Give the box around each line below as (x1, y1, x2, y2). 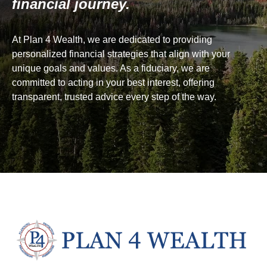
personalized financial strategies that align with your (12, 49, 230, 59)
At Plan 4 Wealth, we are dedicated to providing (12, 35, 212, 45)
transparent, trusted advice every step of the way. (12, 92, 216, 102)
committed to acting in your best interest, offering (12, 77, 215, 88)
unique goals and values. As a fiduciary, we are (12, 63, 210, 73)
